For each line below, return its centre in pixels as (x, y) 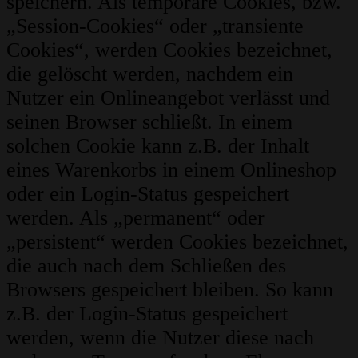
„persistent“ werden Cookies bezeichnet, (177, 242)
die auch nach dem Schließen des (146, 266)
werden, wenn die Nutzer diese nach (160, 338)
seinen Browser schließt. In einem (149, 122)
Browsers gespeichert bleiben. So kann (170, 290)
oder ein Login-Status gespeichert (148, 194)
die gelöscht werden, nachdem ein (150, 74)
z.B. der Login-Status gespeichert (147, 314)
